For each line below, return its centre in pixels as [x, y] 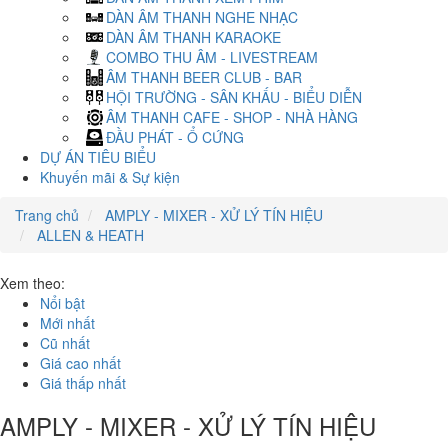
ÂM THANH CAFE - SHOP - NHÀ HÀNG [232, 117]
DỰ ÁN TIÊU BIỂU [98, 157]
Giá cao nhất [80, 363]
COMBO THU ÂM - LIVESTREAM [212, 57]
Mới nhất [67, 323]
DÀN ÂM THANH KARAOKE [193, 37]
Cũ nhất [65, 343]
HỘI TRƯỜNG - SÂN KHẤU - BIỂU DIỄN [234, 97]
